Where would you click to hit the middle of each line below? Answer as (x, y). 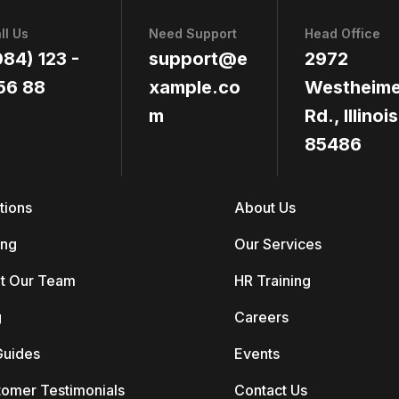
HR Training (272, 281)
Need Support (192, 33)
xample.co (194, 87)
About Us (265, 208)
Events (256, 354)
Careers (261, 317)
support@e (198, 59)
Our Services (277, 244)
